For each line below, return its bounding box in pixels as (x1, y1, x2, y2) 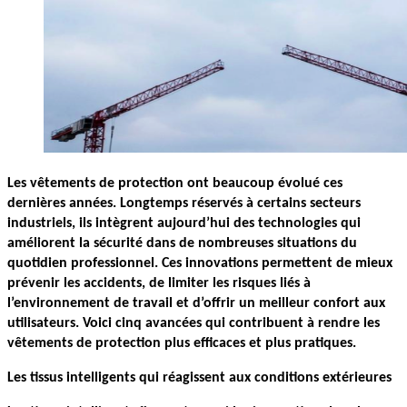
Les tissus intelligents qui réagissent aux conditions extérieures (7, 370, 392, 385)
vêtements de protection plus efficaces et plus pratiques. (7, 335, 356, 351)
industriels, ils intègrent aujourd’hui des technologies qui (7, 215, 361, 231)
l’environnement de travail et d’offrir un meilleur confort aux (7, 295, 385, 311)
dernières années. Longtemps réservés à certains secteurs (7, 195, 361, 211)
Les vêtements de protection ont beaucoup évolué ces (7, 175, 342, 191)
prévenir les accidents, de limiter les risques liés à (7, 275, 311, 291)
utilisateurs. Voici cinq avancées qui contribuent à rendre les (7, 315, 380, 331)
